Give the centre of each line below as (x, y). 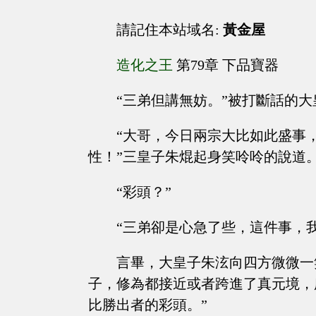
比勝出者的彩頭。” (148, 305)
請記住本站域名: (170, 30)
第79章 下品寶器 (226, 65)
